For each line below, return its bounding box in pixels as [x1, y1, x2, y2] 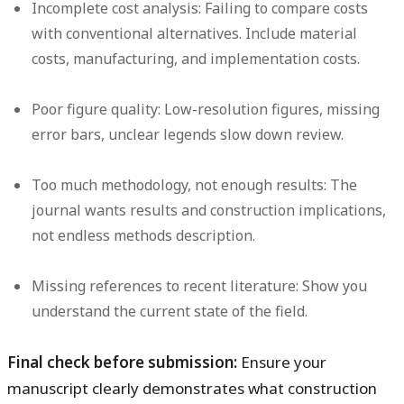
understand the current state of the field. [32, 301, 308, 322]
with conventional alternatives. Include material [32, 23, 358, 44]
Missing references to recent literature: [32, 276, 299, 297]
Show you [298, 276, 368, 297]
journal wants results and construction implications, [32, 200, 387, 221]
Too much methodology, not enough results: [32, 175, 327, 196]
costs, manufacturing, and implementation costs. [32, 49, 361, 69]
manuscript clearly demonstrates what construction [7, 378, 377, 399]
